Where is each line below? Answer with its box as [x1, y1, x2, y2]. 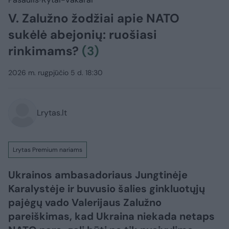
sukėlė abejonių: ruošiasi [8, 27, 157, 43]
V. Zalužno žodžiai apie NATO [8, 10, 179, 27]
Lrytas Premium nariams [13, 146, 82, 154]
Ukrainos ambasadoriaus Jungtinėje [8, 168, 188, 182]
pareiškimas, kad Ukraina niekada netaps [8, 210, 215, 223]
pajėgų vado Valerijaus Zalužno [8, 196, 162, 210]
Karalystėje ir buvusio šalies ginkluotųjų [8, 182, 205, 196]
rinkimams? [8, 43, 82, 59]
